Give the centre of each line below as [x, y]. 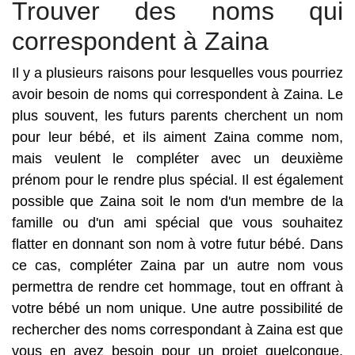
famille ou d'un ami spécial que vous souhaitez [177, 223]
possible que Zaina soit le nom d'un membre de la [177, 201]
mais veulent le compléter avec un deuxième [177, 158]
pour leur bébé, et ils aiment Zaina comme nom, [177, 137]
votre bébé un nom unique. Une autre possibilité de [177, 308]
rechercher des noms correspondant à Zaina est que [177, 330]
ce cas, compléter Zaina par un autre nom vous [177, 265]
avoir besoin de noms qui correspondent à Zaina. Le [177, 94]
